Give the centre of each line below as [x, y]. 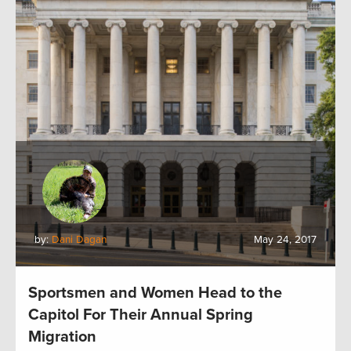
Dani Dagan [79, 239]
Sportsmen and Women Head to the [155, 293]
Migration [62, 337]
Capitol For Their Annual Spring [141, 315]
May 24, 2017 [285, 239]
